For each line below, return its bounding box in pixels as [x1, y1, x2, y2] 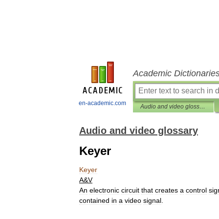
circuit [121, 186, 139, 194]
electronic [89, 186, 119, 194]
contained [79, 197, 109, 204]
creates [155, 186, 178, 194]
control [186, 186, 207, 194]
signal [143, 197, 161, 204]
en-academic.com [79, 100, 126, 107]
